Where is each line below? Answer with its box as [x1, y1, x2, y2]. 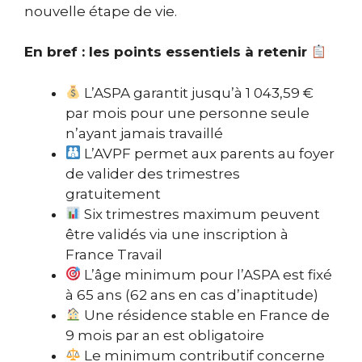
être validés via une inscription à [65, 225, 288, 242]
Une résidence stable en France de [81, 306, 330, 323]
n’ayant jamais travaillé [65, 124, 223, 141]
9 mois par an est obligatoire [65, 326, 264, 343]
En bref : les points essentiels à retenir [24, 44, 311, 61]
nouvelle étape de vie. [24, 2, 177, 19]
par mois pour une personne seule [65, 104, 309, 121]
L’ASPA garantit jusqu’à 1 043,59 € [81, 84, 314, 101]
